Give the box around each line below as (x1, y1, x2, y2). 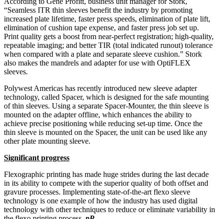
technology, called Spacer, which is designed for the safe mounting (4, 93, 209, 102)
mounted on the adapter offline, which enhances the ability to (4, 110, 192, 119)
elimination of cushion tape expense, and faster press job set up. (4, 23, 199, 32)
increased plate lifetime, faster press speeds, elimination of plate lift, (4, 15, 210, 23)
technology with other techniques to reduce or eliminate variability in (4, 205, 215, 214)
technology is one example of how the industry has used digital (4, 197, 197, 205)
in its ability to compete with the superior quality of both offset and (4, 179, 208, 188)
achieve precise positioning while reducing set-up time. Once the (4, 119, 202, 128)
